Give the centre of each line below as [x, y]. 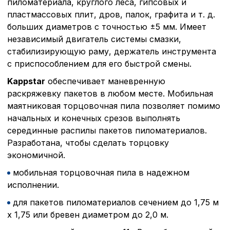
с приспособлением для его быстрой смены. [99, 63]
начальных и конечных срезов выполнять [94, 118]
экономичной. [37, 155]
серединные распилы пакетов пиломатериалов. [107, 130]
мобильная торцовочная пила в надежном [101, 172]
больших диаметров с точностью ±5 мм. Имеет [107, 26]
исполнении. [33, 185]
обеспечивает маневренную [105, 81]
